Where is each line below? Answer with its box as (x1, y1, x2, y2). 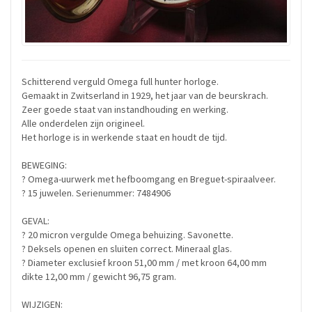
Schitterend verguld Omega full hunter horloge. (22, 75, 219, 88)
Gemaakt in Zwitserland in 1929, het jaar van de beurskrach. (22, 89, 268, 102)
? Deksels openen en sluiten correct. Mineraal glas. (22, 242, 232, 256)
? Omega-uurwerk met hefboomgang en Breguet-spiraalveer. (22, 173, 276, 186)
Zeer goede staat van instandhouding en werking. (22, 103, 228, 116)
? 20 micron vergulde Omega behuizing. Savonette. (22, 228, 233, 242)
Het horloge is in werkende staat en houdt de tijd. (22, 131, 227, 144)
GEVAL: (22, 214, 49, 228)
